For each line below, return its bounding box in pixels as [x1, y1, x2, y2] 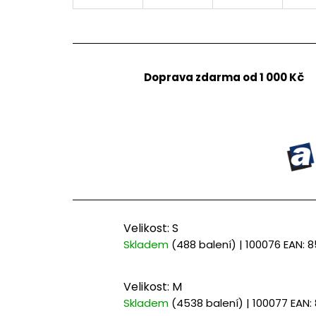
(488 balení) [171, 237, 236, 253]
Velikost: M [123, 278, 182, 295]
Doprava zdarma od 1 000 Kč [143, 70, 304, 85]
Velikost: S [123, 220, 178, 237]
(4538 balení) [171, 295, 243, 310]
